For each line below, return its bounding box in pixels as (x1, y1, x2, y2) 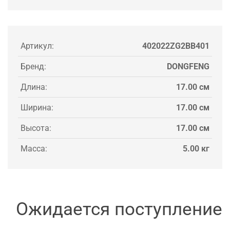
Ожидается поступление (16, 198, 222, 220)
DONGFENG (167, 61, 209, 71)
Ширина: (21, 102, 53, 112)
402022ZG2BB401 (142, 41, 209, 51)
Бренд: (21, 61, 46, 71)
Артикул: (21, 41, 54, 51)
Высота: (21, 123, 51, 133)
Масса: (21, 143, 47, 154)
